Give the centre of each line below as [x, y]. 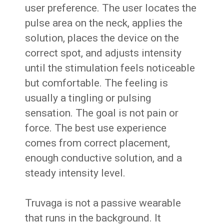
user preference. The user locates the [111, 8]
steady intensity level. [75, 173]
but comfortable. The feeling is [97, 83]
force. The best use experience [96, 128]
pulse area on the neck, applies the [104, 23]
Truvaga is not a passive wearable [103, 203]
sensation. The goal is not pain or [102, 113]
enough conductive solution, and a [104, 158]
